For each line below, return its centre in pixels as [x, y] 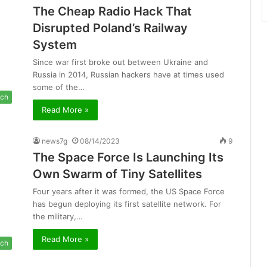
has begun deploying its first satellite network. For [127, 204]
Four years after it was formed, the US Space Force [129, 192]
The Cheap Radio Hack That [112, 12]
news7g [55, 141]
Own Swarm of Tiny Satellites [117, 174]
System [55, 45]
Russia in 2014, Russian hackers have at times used [128, 75]
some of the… [59, 87]
